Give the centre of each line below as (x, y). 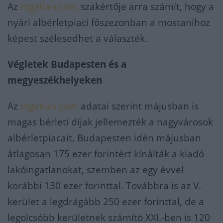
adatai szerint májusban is (138, 106)
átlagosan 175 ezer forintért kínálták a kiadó (106, 154)
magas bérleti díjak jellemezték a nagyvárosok (110, 122)
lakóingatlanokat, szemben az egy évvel (96, 170)
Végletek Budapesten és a (67, 64)
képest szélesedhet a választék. (77, 38)
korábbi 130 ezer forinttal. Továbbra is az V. (104, 186)
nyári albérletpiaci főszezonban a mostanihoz (109, 22)
